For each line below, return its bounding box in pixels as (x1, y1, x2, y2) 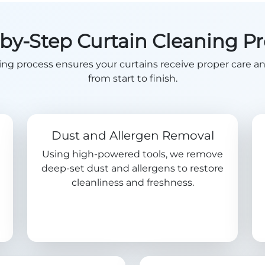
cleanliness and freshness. (71, 177, 194, 188)
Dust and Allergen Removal (51, 128, 214, 143)
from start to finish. (88, 73, 177, 84)
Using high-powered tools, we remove (42, 148, 223, 160)
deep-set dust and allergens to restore (41, 163, 224, 174)
